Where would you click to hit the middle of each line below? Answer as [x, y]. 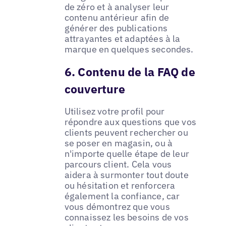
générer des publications [116, 28]
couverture [95, 89]
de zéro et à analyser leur [117, 7]
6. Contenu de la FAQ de [130, 72]
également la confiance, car [122, 196]
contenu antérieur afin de [117, 18]
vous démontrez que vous [117, 207]
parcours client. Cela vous [118, 164]
